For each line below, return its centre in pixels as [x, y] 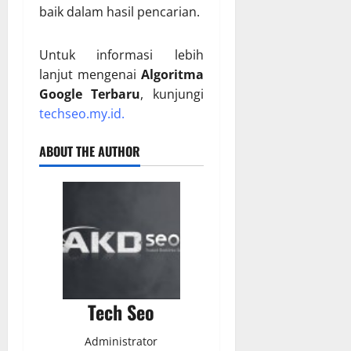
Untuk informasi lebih [121, 55]
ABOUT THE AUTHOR [90, 152]
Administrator [121, 342]
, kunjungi [172, 94]
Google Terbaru [90, 94]
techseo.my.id [80, 114]
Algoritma [172, 75]
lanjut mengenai [90, 75]
